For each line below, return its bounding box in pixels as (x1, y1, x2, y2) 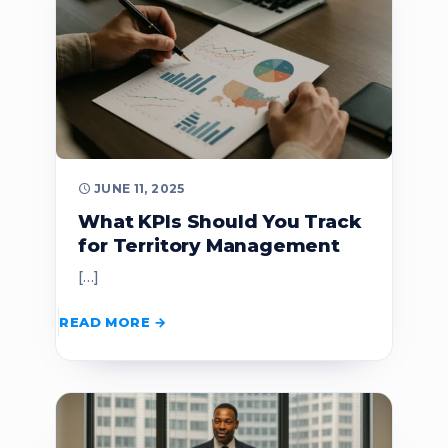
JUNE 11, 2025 (93, 181, 185, 197)
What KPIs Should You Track (78, 209, 361, 233)
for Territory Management (78, 233, 340, 257)
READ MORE (59, 313, 150, 330)
